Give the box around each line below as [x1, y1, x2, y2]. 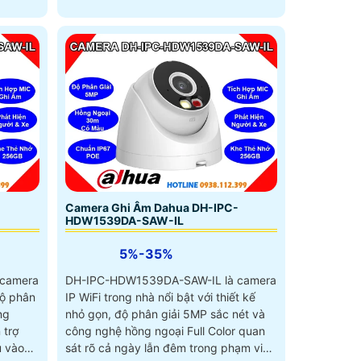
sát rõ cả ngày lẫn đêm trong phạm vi [64, 340, 263, 355]
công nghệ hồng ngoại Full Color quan [64, 323, 265, 338]
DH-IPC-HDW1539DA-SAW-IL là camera [64, 272, 276, 287]
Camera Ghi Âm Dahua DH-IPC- [64, 200, 239, 214]
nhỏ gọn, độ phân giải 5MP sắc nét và [64, 306, 265, 321]
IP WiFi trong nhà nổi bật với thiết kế [64, 289, 255, 304]
